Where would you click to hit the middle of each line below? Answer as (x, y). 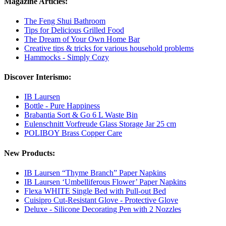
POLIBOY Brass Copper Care (73, 133)
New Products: (30, 153)
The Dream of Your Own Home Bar (82, 39)
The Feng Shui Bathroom (65, 21)
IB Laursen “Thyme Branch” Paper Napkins (95, 173)
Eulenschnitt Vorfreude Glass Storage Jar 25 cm (100, 124)
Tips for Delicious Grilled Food (74, 30)
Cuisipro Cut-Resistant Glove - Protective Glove (101, 200)
